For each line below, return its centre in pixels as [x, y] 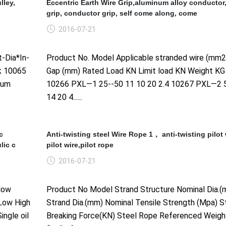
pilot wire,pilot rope [80, 145]
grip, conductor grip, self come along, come [122, 13]
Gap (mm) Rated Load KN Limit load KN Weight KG [135, 71]
